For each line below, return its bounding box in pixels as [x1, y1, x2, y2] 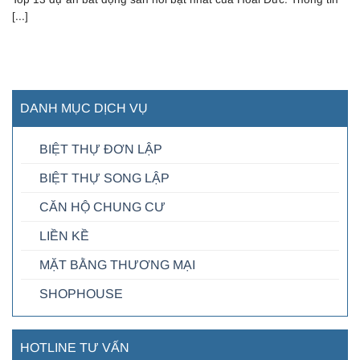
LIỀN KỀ [39, 228, 89, 243]
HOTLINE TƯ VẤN [20, 340, 129, 354]
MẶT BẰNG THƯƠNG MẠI [39, 257, 195, 272]
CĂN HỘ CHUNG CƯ [39, 199, 166, 214]
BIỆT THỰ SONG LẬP [39, 170, 170, 185]
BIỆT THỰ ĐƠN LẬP [39, 141, 162, 156]
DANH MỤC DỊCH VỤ [20, 100, 148, 115]
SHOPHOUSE [39, 286, 123, 301]
